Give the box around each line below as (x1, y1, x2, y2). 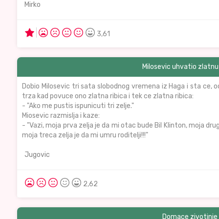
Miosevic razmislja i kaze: (22, 111, 100, 120)
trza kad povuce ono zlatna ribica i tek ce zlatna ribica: (22, 92, 194, 100)
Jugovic (24, 151, 50, 159)
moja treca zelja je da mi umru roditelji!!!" (22, 131, 148, 139)
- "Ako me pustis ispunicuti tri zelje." (22, 102, 134, 110)
